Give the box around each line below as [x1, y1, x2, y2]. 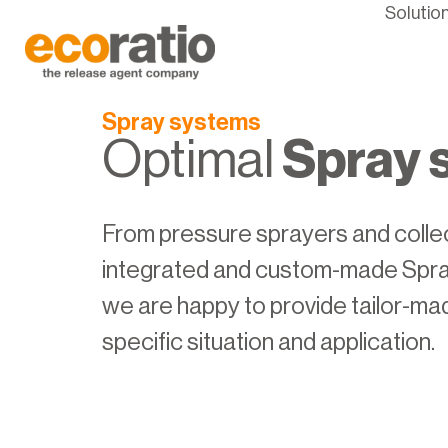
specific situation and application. [102, 330, 435, 354]
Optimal [102, 134, 282, 186]
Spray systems [102, 110, 261, 134]
